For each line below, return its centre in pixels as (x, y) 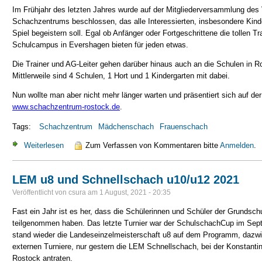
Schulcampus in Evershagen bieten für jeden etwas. (100, 44)
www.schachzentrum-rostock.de (66, 107)
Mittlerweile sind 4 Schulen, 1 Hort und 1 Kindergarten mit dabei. (121, 76)
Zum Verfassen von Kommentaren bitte (153, 145)
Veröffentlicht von (40, 192)
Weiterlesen (44, 145)
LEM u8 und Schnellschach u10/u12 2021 (126, 179)
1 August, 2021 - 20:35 (135, 192)
